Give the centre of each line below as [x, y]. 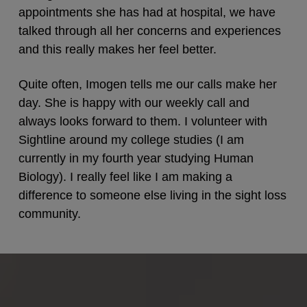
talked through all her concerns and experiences [149, 30]
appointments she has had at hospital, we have [147, 12]
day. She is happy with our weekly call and [134, 102]
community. [49, 213]
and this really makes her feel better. [117, 49]
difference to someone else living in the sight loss [152, 195]
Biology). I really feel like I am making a [125, 176]
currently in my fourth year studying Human [136, 158]
